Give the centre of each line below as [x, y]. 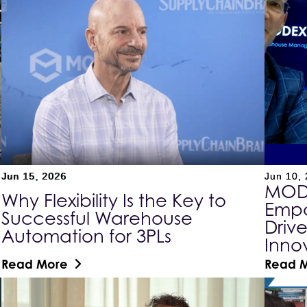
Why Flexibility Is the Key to [114, 201]
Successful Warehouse [97, 219]
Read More [35, 264]
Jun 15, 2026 [34, 176]
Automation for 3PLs [87, 236]
